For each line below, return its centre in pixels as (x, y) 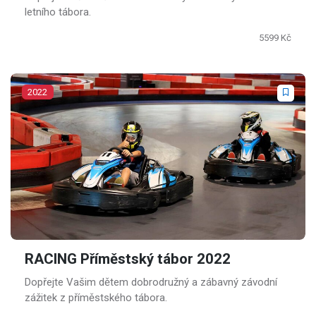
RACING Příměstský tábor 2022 (128, 259)
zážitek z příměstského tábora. (96, 297)
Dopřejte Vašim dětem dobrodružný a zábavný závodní (151, 282)
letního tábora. (58, 12)
